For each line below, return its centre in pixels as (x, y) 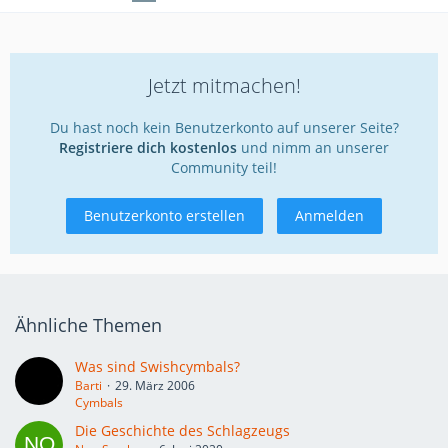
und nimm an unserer (313, 147)
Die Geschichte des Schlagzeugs (182, 430)
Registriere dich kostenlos (148, 147)
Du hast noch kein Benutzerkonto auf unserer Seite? (224, 127)
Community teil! (224, 167)
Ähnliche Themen (88, 325)
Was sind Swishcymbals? (157, 366)
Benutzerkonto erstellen (164, 215)
